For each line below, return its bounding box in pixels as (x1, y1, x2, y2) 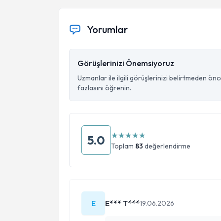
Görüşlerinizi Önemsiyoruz (77, 58, 174, 68)
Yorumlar (87, 23, 128, 36)
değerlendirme (143, 142, 190, 150)
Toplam (111, 142, 135, 150)
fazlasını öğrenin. (77, 83, 131, 92)
